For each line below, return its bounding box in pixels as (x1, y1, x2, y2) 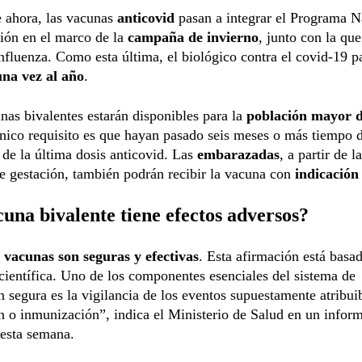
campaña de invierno (128, 28, 259, 45)
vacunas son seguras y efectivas (4, 247, 199, 264)
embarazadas (197, 145, 280, 162)
